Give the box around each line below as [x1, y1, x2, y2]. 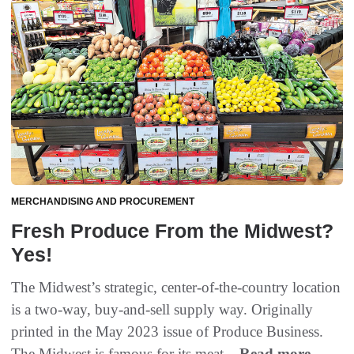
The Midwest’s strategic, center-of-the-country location [11, 279, 341, 296]
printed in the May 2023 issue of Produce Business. [11, 323, 323, 341]
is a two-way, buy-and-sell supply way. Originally [11, 301, 313, 318]
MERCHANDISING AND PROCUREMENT [11, 196, 194, 208]
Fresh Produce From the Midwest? [11, 220, 333, 243]
